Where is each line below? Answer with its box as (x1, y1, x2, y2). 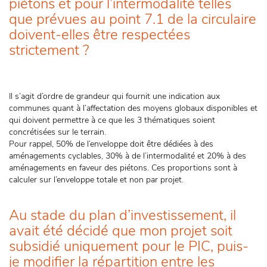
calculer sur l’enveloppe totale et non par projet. (9, 174, 186, 185)
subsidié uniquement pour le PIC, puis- (9, 237, 249, 256)
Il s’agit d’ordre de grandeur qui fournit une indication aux (9, 91, 220, 102)
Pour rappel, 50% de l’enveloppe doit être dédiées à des (9, 138, 213, 150)
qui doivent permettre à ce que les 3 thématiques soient (9, 114, 215, 126)
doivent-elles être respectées (9, 25, 190, 44)
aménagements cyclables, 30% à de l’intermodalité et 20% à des (9, 150, 246, 162)
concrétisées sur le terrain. (9, 126, 106, 138)
